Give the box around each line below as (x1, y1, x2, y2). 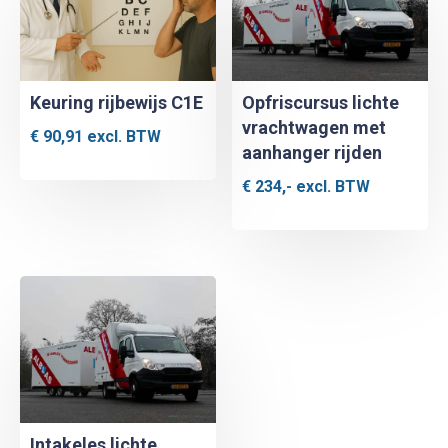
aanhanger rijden (242, 141, 383, 163)
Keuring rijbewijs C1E (30, 91, 203, 113)
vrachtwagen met (242, 116, 387, 138)
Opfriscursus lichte (242, 91, 400, 113)
